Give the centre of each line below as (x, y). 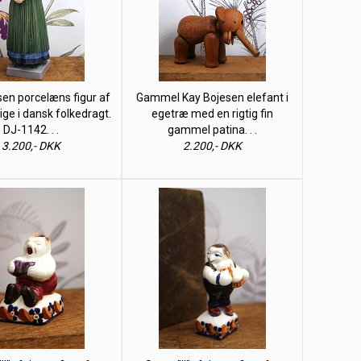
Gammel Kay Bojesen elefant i (212, 98)
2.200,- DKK (212, 146)
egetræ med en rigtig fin (212, 114)
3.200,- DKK (31, 146)
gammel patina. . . (212, 130)
